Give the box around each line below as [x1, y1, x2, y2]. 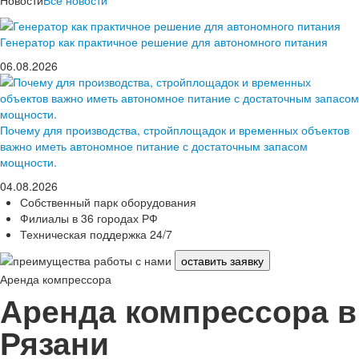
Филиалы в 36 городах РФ [20, 210, 158, 227]
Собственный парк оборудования [20, 194, 196, 211]
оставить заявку [181, 252, 264, 269]
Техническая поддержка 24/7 [20, 226, 172, 243]
